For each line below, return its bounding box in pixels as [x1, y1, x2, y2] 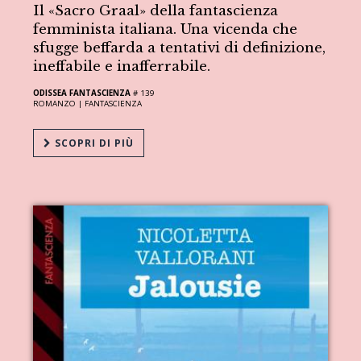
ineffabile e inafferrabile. [33, 57, 211, 75]
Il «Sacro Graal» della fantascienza [33, 2, 279, 19]
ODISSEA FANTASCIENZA [33, 87, 131, 98]
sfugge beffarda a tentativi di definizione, [33, 39, 326, 56]
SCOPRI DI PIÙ [52, 135, 135, 150]
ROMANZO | [33, 98, 85, 109]
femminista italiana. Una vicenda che [33, 20, 298, 38]
